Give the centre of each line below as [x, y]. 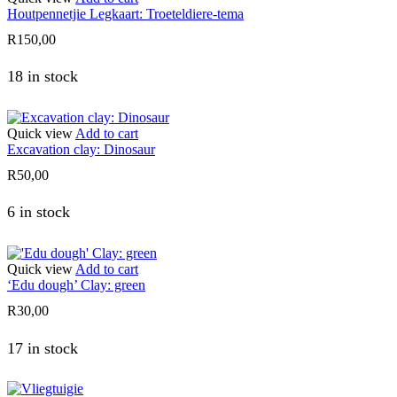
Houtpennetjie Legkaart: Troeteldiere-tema [125, 13]
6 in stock [39, 212]
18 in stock [43, 76]
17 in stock [43, 348]
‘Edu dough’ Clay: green [76, 285]
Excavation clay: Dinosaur [81, 149]
